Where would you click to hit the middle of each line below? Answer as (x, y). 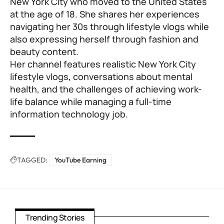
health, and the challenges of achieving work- (106, 89)
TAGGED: (32, 160)
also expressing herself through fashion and (104, 39)
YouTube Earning (80, 160)
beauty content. (44, 52)
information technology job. (69, 114)
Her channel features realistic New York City (103, 64)
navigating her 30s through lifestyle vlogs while (109, 27)
